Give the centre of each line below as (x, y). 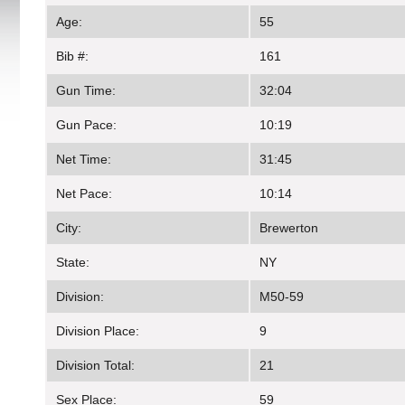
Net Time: (84, 160)
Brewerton (289, 228)
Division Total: (95, 366)
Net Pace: (84, 194)
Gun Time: (86, 91)
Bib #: (72, 57)
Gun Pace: (86, 125)
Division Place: (98, 331)
